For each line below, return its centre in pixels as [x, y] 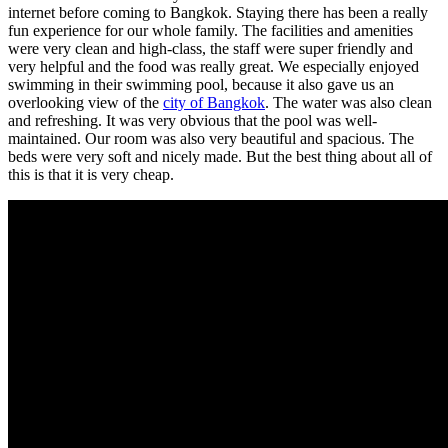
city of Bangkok [214, 102]
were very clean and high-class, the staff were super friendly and [210, 48]
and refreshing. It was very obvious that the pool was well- [192, 120]
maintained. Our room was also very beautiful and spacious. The [211, 138]
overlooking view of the [85, 102]
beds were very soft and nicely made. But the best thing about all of [220, 156]
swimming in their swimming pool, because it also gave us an [201, 84]
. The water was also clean [348, 102]
